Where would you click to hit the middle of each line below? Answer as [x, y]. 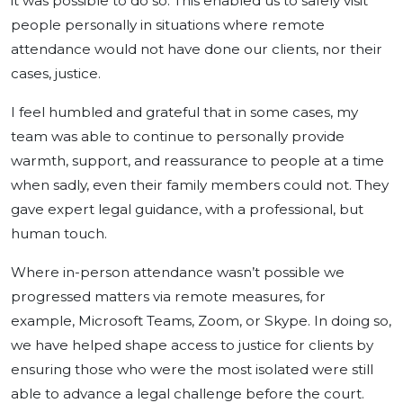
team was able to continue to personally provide [178, 136]
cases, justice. [56, 73]
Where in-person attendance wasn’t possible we [178, 272]
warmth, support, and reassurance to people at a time [197, 160]
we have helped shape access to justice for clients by [192, 345]
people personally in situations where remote [168, 24]
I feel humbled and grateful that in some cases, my [184, 112]
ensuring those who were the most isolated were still [192, 369]
